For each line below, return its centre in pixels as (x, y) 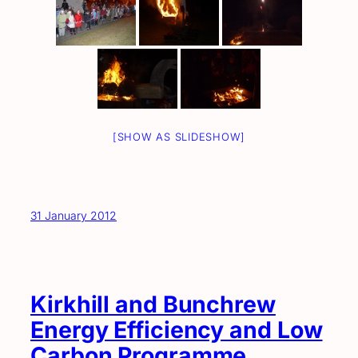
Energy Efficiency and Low (177, 330)
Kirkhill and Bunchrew (153, 304)
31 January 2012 (74, 215)
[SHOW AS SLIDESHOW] (179, 136)
